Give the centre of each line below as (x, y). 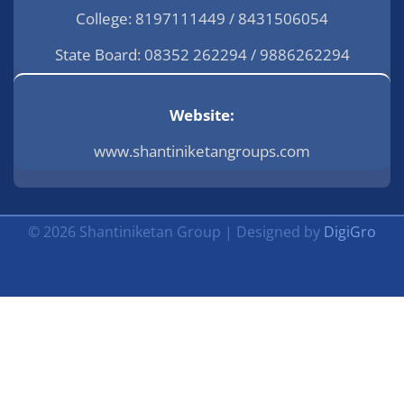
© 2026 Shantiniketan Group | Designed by (176, 231)
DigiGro (350, 231)
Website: (202, 115)
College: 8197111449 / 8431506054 (202, 18)
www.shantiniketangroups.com (202, 151)
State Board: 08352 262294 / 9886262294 (202, 54)
